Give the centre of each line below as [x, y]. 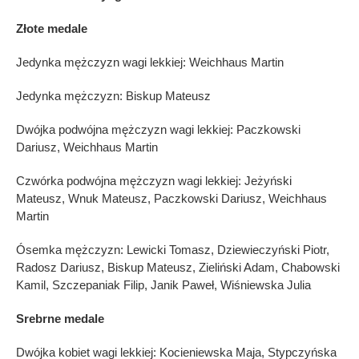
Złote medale [52, 28]
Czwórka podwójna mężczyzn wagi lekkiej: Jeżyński [154, 180]
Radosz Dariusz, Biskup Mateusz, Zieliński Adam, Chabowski [178, 267]
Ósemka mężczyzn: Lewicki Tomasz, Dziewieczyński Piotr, [173, 249]
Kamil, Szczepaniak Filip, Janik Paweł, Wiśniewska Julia [163, 284]
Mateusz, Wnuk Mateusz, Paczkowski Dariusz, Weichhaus [171, 198]
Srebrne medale [60, 318]
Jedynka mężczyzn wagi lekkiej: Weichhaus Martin [150, 62]
